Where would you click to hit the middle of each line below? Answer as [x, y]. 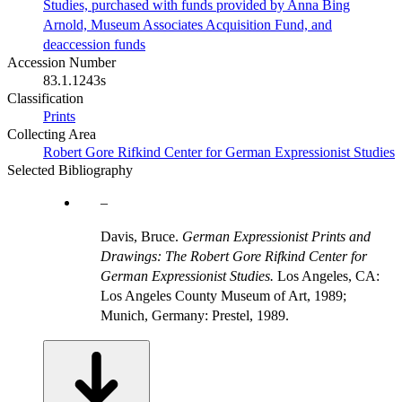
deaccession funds [94, 45]
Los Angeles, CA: [327, 276]
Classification [45, 99]
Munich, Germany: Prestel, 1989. [195, 316]
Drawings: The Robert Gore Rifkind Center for [234, 257]
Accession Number [61, 63]
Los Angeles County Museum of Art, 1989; [223, 296]
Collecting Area [52, 135]
